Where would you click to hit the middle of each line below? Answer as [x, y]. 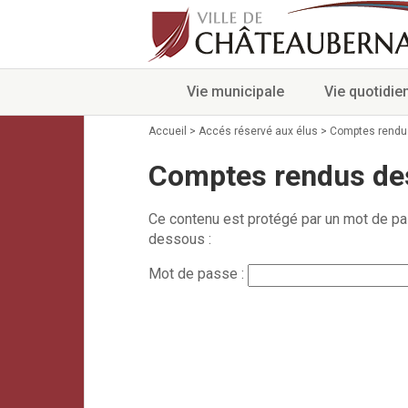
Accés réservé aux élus [258, 131]
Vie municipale [235, 92]
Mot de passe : [198, 274]
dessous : [180, 240]
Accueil [168, 131]
